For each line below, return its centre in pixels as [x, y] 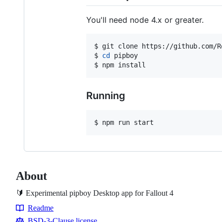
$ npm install [120, 65]
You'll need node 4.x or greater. [145, 20]
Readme [41, 208]
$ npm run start [124, 122]
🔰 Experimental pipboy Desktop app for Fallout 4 [95, 193]
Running [106, 95]
